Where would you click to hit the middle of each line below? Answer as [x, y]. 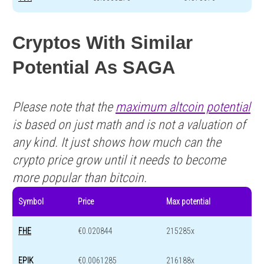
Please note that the [64, 107]
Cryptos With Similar [103, 42]
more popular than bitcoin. [80, 177]
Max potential [188, 201]
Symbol [31, 201]
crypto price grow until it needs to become [119, 160]
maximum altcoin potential [183, 107]
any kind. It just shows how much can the [117, 142]
